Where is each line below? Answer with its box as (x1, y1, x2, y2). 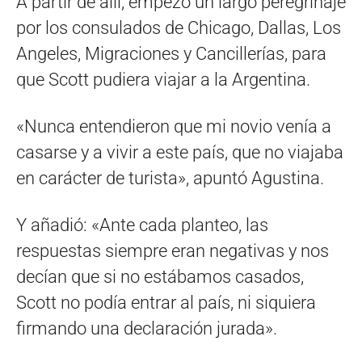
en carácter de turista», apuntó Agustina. (16, 167, 324, 188)
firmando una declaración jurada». (16, 318, 277, 339)
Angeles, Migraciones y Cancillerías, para (16, 43, 326, 64)
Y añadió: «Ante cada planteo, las (16, 214, 268, 235)
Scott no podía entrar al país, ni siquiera (16, 292, 316, 313)
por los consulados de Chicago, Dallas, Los (16, 17, 341, 38)
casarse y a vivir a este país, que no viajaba (16, 141, 343, 162)
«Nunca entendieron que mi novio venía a (16, 116, 331, 137)
